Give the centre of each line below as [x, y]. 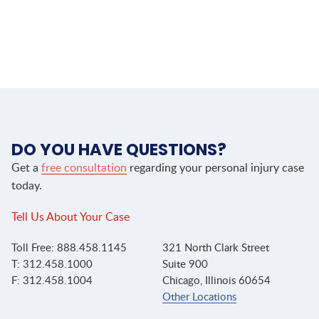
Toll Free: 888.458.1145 [69, 249]
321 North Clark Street [216, 249]
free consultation [84, 168]
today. [27, 186]
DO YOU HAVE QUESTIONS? [119, 150]
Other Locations [199, 298]
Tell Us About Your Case [70, 218]
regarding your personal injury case [215, 168]
